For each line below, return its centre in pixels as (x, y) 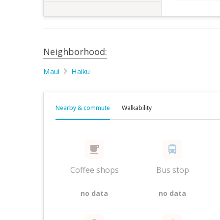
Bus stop (172, 170)
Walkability (137, 108)
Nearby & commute (83, 108)
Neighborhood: (75, 52)
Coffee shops (94, 170)
